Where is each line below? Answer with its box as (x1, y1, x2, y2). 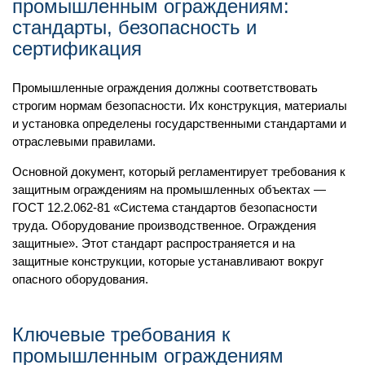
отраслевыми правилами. (12, 134, 159, 148)
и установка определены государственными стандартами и (12, 116, 346, 130)
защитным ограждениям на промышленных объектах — (12, 182, 326, 196)
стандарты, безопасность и (12, 15, 257, 38)
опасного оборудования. (12, 271, 148, 286)
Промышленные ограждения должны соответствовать (12, 80, 318, 95)
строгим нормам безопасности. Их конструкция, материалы (12, 98, 347, 112)
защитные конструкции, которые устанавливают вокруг (12, 253, 323, 268)
